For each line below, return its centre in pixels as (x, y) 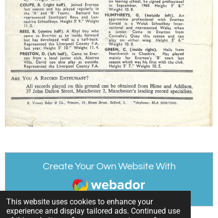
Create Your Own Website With (109, 167)
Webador (92, 178)
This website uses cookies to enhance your (80, 201)
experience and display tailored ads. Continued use (93, 211)
